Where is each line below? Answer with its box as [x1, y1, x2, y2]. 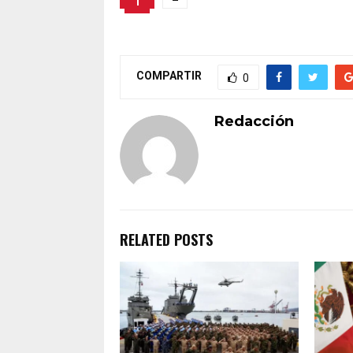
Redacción [214, 112, 294, 130]
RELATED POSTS [120, 229, 213, 250]
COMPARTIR [136, 69, 202, 83]
